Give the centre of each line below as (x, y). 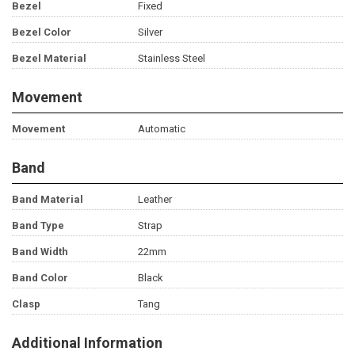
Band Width (40, 252)
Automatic (161, 129)
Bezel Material (49, 59)
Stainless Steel (171, 59)
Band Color (40, 278)
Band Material (48, 200)
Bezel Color (42, 32)
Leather (155, 200)
